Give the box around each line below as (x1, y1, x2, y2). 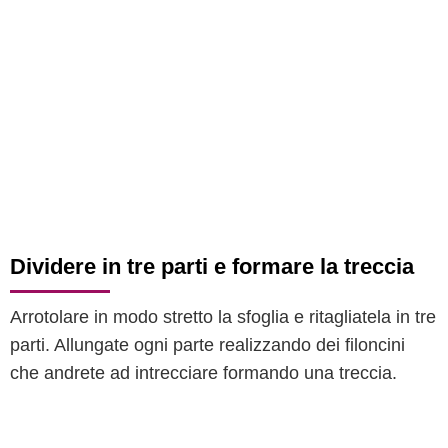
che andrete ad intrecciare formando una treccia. (10, 363, 397, 383)
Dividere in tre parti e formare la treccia (10, 254, 414, 279)
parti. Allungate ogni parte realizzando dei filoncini (10, 335, 405, 355)
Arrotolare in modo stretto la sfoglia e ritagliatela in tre (10, 307, 436, 327)
